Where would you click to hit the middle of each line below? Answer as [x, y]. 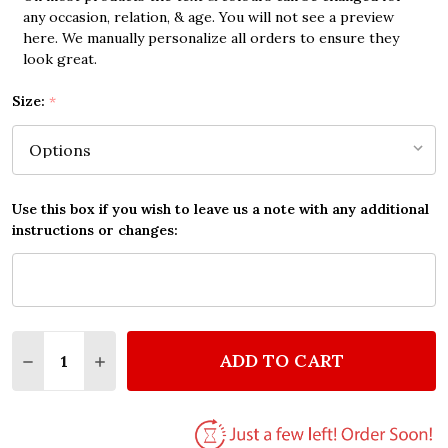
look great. [59, 59]
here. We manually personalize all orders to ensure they [210, 38]
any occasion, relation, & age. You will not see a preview [208, 17]
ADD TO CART [281, 361]
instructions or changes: [95, 230]
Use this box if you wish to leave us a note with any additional [220, 209]
